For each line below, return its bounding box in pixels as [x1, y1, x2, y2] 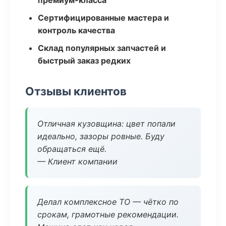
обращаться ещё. [37, 144, 106, 154]
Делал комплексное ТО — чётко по [37, 197, 179, 207]
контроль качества [38, 25, 115, 35]
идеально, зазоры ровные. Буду [37, 131, 164, 141]
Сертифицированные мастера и [38, 13, 169, 23]
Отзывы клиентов [25, 84, 127, 98]
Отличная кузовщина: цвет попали [37, 119, 176, 129]
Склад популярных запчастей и [38, 43, 166, 53]
